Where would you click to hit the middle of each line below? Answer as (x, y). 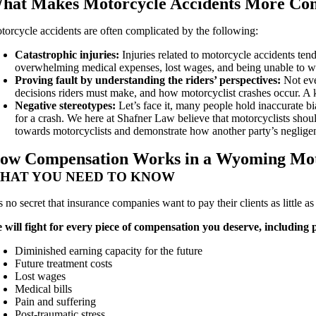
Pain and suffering (56, 301)
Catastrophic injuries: (69, 54)
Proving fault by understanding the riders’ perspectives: (150, 80)
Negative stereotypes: (67, 105)
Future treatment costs (64, 263)
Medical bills (44, 288)
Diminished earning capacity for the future (109, 250)
